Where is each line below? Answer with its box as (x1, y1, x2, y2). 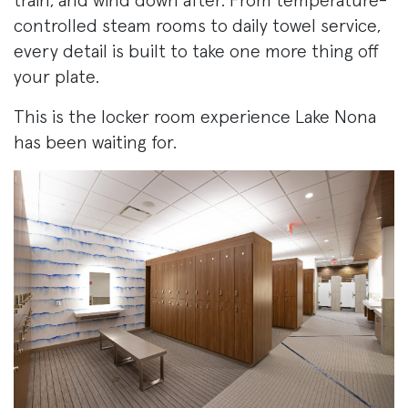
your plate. (14, 68, 99, 87)
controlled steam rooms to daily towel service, (14, 17, 381, 36)
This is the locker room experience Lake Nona (14, 108, 376, 127)
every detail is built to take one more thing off (14, 43, 379, 62)
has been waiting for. (14, 134, 177, 153)
